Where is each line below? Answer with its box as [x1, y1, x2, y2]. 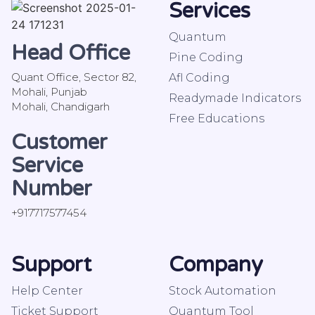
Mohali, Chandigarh [11, 100, 110, 113]
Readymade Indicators [169, 91, 301, 105]
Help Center [11, 283, 83, 297]
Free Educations [169, 112, 264, 125]
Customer [11, 129, 108, 156]
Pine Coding [169, 51, 243, 64]
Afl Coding [169, 71, 230, 84]
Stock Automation [169, 283, 276, 297]
